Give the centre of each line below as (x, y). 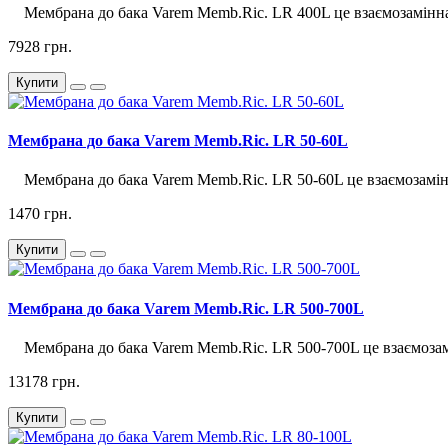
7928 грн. (40, 46)
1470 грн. (40, 214)
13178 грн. (44, 381)
